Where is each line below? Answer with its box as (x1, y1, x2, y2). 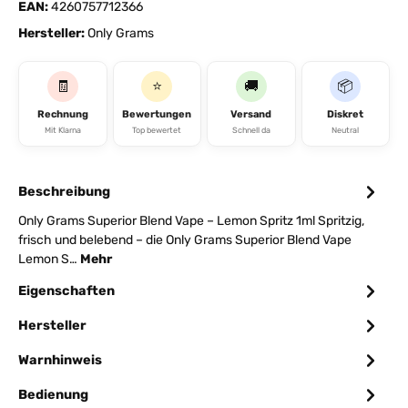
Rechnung (36, 108, 88, 121)
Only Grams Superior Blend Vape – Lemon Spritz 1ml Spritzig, (18, 213, 364, 229)
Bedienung (18, 386, 88, 403)
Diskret (327, 108, 364, 121)
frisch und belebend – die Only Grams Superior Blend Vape (18, 232, 352, 249)
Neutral (331, 126, 360, 136)
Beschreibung (18, 183, 110, 199)
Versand (230, 108, 272, 121)
